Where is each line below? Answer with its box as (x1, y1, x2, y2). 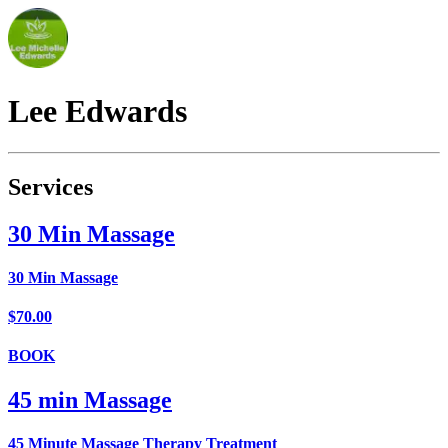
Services (8, 173, 93, 200)
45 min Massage (8, 386, 172, 413)
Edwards (65, 93, 187, 130)
